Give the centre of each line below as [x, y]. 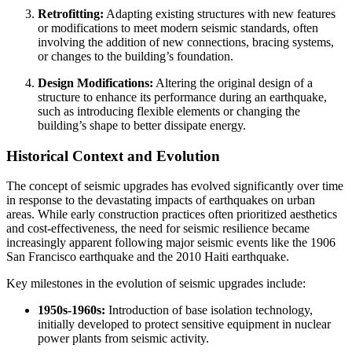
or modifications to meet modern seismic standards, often [178, 27]
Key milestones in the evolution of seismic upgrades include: [156, 284]
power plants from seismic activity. [123, 339]
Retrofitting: [71, 13]
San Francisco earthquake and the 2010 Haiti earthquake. [148, 257]
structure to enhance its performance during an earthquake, [182, 97]
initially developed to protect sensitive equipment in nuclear [184, 324]
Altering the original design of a [233, 82]
